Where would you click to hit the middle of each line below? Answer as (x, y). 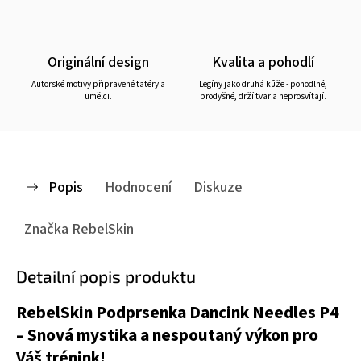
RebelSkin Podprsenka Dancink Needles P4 (177, 313)
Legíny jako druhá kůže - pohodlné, (263, 84)
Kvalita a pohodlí (263, 62)
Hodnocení (138, 187)
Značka (46, 229)
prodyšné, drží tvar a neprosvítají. (263, 96)
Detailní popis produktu (106, 276)
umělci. (98, 96)
